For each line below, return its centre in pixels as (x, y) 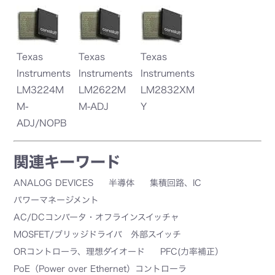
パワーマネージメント (56, 200)
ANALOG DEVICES (54, 183)
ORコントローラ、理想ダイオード (79, 252)
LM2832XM (167, 90)
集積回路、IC (176, 183)
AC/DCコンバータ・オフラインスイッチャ (97, 218)
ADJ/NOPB (42, 123)
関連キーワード (68, 162)
